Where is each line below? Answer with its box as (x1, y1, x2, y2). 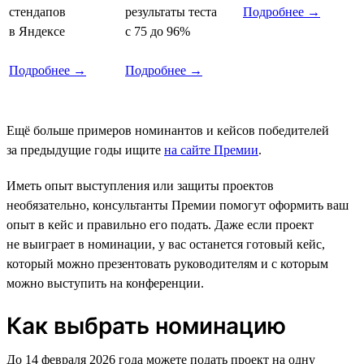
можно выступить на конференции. (6, 275, 204, 290)
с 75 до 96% (125, 24, 190, 38)
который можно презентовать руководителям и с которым (6, 256, 328, 271)
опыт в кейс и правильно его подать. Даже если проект (6, 217, 314, 232)
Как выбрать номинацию (6, 311, 286, 340)
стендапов (9, 4, 66, 19)
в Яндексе (9, 24, 65, 38)
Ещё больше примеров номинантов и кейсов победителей (6, 123, 329, 137)
